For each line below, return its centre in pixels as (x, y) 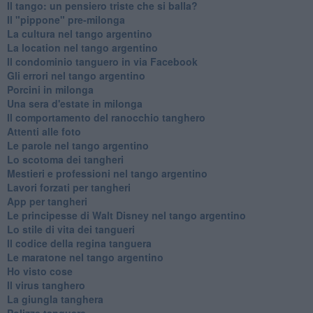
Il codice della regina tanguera (79, 243)
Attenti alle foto (44, 131)
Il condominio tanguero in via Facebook (102, 61)
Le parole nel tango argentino (78, 145)
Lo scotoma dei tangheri (65, 159)
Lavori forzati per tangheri (68, 187)
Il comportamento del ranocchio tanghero (106, 117)
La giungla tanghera (55, 299)
